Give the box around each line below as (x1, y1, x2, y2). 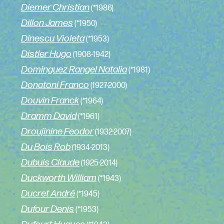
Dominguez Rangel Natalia (20, 64, 127, 76)
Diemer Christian (20, 2, 89, 14)
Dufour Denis (20, 203, 74, 215)
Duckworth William (20, 172, 96, 184)
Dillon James (20, 17, 73, 29)
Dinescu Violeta (20, 33, 84, 45)
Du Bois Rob (20, 141, 70, 153)
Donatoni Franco (20, 79, 89, 91)
